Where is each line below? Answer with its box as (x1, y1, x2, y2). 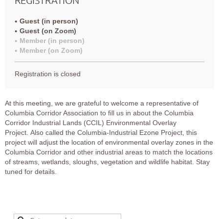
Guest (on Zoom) (20, 26, 76, 35)
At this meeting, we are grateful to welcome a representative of (5, 99, 198, 107)
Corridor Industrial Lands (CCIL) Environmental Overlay (5, 118, 176, 127)
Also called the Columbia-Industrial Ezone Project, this (30, 128, 197, 136)
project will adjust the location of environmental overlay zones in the (5, 138, 213, 146)
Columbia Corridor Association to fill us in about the (5, 109, 164, 117)
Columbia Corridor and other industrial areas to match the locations (5, 148, 213, 156)
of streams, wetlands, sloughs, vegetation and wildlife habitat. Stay (5, 157, 210, 166)
